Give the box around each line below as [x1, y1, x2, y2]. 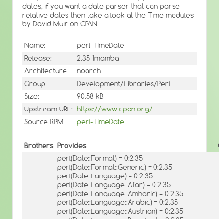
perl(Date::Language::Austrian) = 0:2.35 [57, 206, 183, 216]
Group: [24, 79, 47, 88]
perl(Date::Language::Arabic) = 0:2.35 [57, 197, 178, 207]
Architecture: [24, 66, 68, 76]
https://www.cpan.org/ [77, 105, 153, 114]
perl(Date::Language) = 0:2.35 [57, 171, 153, 180]
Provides [57, 141, 86, 150]
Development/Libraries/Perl [77, 79, 170, 88]
